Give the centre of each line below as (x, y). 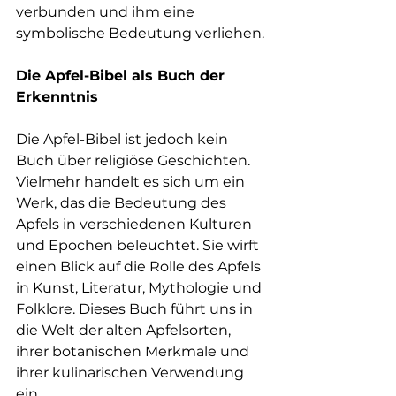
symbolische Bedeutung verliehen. (140, 33)
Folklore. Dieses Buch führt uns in (136, 308)
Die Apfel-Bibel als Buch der (122, 75)
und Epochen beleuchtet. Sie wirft (139, 245)
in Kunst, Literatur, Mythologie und (141, 287)
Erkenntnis (57, 96)
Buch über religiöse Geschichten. (135, 160)
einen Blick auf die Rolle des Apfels (140, 266)
